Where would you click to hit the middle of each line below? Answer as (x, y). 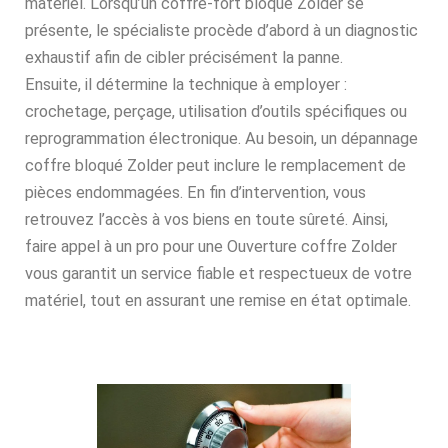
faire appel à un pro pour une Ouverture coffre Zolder (211, 247)
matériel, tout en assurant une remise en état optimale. (218, 301)
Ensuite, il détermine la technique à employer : (186, 85)
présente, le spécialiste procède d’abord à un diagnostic (221, 31)
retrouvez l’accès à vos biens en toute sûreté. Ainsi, (206, 220)
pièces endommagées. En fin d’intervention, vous (195, 193)
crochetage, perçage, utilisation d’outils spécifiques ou (216, 112)
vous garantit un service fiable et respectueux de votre (218, 274)
